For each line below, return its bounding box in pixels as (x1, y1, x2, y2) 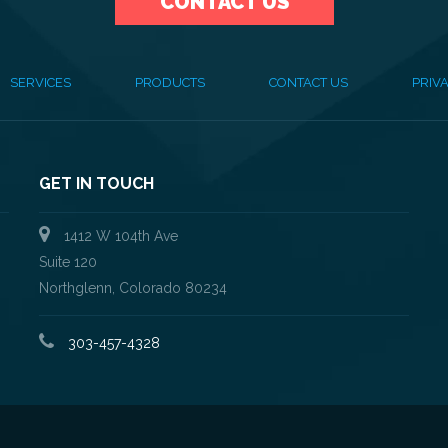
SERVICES (9, 74, 71, 90)
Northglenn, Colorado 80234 (39, 279, 227, 296)
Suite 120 (39, 253, 97, 270)
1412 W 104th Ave (60, 227, 178, 244)
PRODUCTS (134, 74, 205, 90)
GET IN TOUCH (39, 173, 154, 193)
